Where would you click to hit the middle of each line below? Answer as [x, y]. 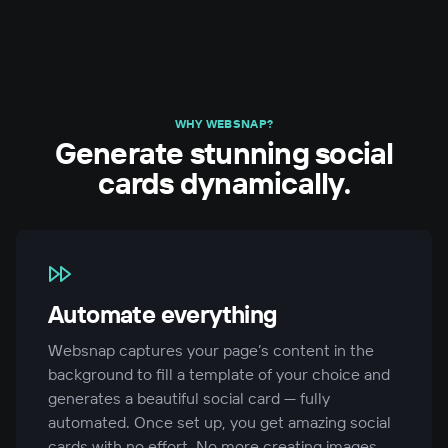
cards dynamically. [224, 183]
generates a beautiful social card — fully [189, 398]
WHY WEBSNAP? [224, 124]
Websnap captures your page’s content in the [211, 350]
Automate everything [163, 314]
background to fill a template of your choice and [219, 374]
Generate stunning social [224, 153]
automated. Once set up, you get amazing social [219, 422]
